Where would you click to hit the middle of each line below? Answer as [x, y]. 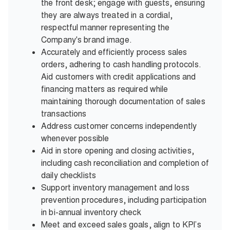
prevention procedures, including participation [124, 200]
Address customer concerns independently [119, 126]
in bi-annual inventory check [91, 212]
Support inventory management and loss [115, 187]
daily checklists [69, 175]
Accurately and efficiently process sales [114, 52]
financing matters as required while [105, 89]
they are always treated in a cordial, [107, 15]
